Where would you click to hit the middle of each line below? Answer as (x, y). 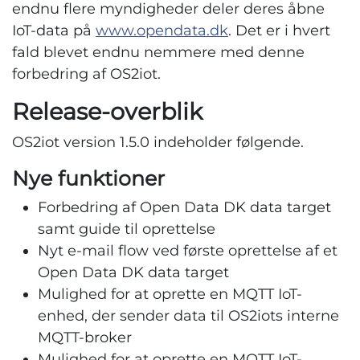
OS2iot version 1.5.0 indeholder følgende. (158, 142)
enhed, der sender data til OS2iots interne (188, 316)
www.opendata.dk (162, 31)
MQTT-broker (85, 337)
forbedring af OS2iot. (86, 74)
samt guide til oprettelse (127, 229)
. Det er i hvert (279, 31)
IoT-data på (54, 31)
